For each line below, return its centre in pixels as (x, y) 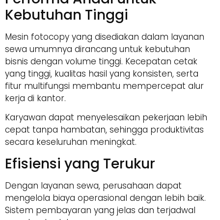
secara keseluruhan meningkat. (71, 142)
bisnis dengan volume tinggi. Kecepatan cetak (101, 62)
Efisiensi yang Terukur (80, 164)
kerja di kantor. (35, 98)
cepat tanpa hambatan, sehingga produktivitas (104, 130)
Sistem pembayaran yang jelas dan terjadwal (100, 210)
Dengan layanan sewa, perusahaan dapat (93, 185)
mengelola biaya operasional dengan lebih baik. (105, 198)
